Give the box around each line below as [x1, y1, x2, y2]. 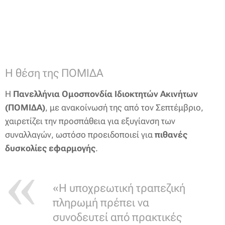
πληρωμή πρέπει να [53, 196, 149, 209]
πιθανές [155, 130, 187, 140]
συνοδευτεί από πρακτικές [53, 211, 182, 223]
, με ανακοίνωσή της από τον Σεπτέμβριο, [45, 102, 203, 113]
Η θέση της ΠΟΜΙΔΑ [5, 67, 103, 79]
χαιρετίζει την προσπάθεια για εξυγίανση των [5, 116, 175, 126]
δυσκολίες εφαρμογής [5, 143, 95, 153]
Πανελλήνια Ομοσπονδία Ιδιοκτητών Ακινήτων [13, 89, 198, 99]
